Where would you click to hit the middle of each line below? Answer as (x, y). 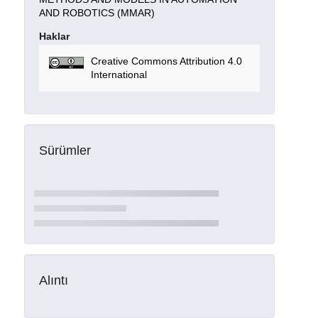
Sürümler (65, 150)
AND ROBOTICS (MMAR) (97, 13)
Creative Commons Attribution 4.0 (166, 61)
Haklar (54, 37)
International (119, 74)
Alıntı (53, 280)
